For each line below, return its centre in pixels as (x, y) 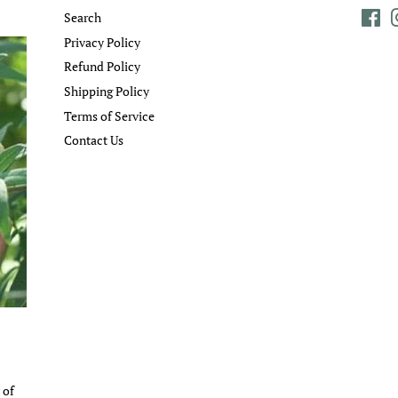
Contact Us (94, 140)
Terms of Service (110, 115)
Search (83, 18)
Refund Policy (103, 67)
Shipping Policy (107, 91)
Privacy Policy (103, 42)
